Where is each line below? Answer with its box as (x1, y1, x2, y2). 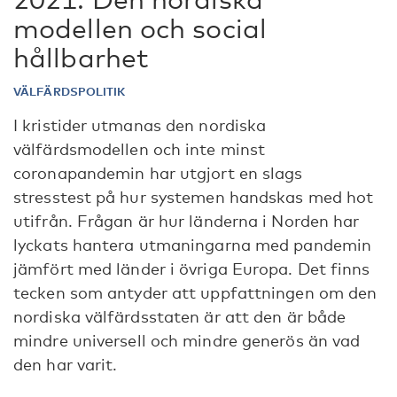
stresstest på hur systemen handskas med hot (13, 187, 374, 206)
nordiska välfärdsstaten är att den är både (13, 307, 346, 326)
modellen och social (13, 12, 267, 44)
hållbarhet (13, 42, 149, 74)
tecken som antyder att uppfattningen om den (13, 283, 378, 302)
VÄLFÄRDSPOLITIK (13, 84, 126, 98)
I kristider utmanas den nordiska (13, 115, 267, 135)
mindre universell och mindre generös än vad (13, 331, 361, 350)
